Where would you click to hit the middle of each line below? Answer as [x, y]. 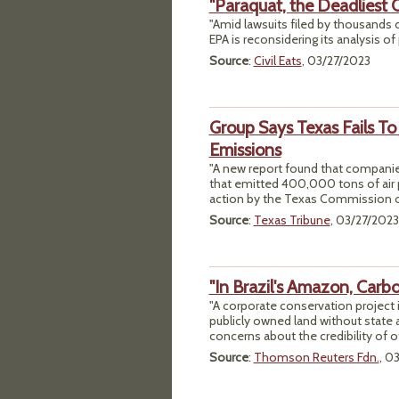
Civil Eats [277, 60]
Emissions [245, 149]
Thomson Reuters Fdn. [316, 357]
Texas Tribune [292, 220]
